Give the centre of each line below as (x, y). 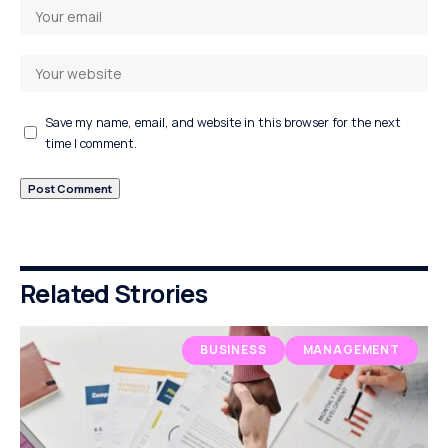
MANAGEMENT (351, 350)
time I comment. (91, 143)
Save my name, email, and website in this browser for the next (223, 122)
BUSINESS (233, 350)
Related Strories (113, 293)
